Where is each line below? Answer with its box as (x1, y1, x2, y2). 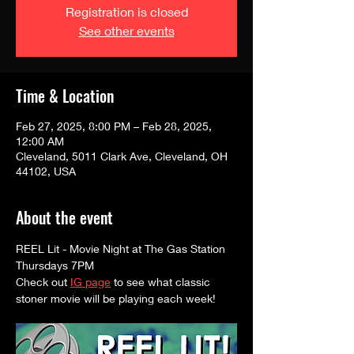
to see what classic (111, 274, 213, 288)
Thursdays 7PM (16, 258, 94, 272)
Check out (16, 274, 70, 288)
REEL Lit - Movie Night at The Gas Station (16, 241, 225, 255)
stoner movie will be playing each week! (16, 291, 219, 305)
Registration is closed (65, 3, 188, 19)
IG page (70, 274, 111, 288)
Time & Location (16, 83, 114, 107)
